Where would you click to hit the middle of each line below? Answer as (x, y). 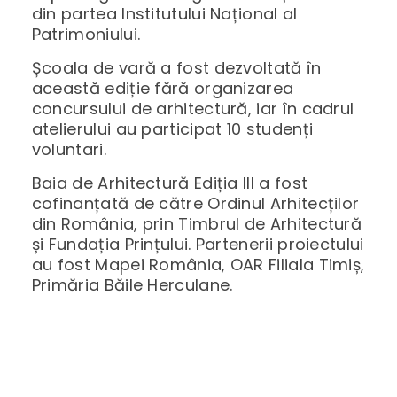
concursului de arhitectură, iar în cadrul (193, 108)
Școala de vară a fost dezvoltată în (176, 67)
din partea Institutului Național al (164, 13)
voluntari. (69, 149)
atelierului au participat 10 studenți (172, 128)
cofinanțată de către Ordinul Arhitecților (195, 204)
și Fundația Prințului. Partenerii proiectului (198, 245)
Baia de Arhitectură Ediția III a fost (170, 183)
